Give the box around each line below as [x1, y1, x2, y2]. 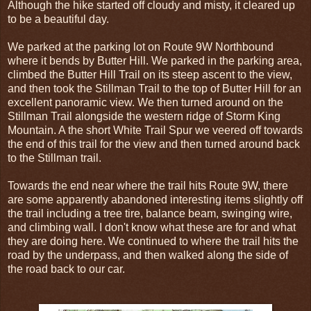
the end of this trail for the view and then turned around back [8, 137, 300, 150]
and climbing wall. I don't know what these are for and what [8, 221, 296, 233]
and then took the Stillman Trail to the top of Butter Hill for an [8, 82, 301, 94]
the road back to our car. [8, 262, 125, 275]
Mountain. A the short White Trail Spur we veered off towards [8, 124, 303, 136]
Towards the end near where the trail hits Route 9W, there [8, 179, 288, 192]
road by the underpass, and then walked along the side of [8, 249, 288, 261]
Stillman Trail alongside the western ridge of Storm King [8, 110, 280, 122]
